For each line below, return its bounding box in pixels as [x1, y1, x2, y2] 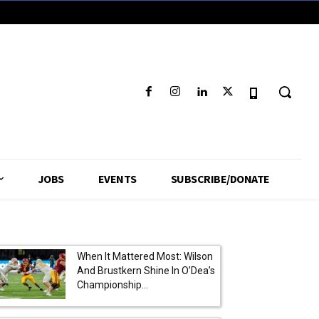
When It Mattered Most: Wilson [77, 250, 213, 262]
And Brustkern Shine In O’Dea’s [77, 264, 215, 276]
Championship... [77, 278, 148, 291]
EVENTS [98, 171, 137, 186]
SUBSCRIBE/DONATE [170, 171, 270, 186]
